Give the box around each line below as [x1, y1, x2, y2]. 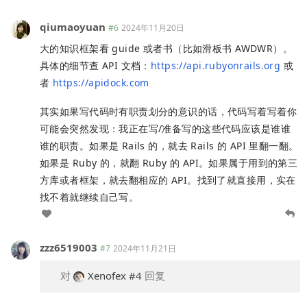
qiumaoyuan [40, 19, 106, 34]
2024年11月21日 [113, 242, 176, 254]
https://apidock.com [52, 75, 149, 89]
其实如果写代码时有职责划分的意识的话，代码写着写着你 [40, 104, 297, 118]
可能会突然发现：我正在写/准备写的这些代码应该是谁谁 [40, 121, 291, 135]
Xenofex [88, 268, 126, 282]
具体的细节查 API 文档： [40, 58, 151, 72]
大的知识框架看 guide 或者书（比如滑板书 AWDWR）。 [40, 41, 293, 55]
